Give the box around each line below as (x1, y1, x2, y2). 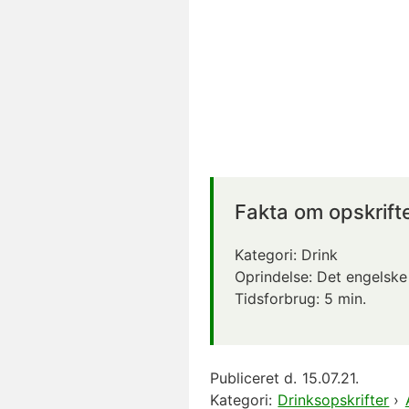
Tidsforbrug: (235, 289, 324, 308)
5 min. (324, 289, 366, 308)
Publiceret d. (210, 369, 297, 387)
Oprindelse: (235, 267, 317, 286)
